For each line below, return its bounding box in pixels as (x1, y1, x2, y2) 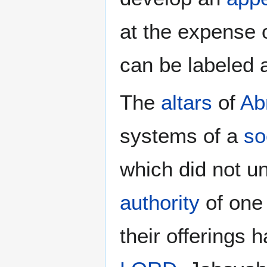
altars (161, 91, 212, 114)
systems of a (120, 124, 244, 148)
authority (120, 191, 200, 215)
